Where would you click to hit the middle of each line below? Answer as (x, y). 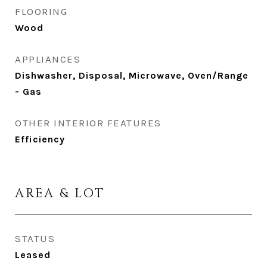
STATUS (35, 238)
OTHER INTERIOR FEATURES (88, 123)
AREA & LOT (60, 194)
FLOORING (41, 11)
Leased (33, 255)
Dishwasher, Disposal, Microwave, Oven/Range (132, 75)
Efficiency (40, 139)
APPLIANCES (48, 59)
